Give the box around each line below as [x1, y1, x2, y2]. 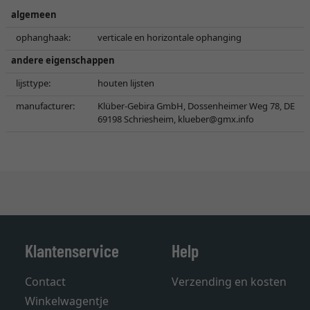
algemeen [11, 8, 57, 21]
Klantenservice [25, 239, 119, 261]
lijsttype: [16, 77, 51, 89]
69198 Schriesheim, [98, 113, 178, 125]
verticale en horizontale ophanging [98, 31, 241, 44]
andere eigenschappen [11, 54, 115, 66]
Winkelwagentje [25, 293, 109, 309]
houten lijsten [98, 77, 154, 89]
